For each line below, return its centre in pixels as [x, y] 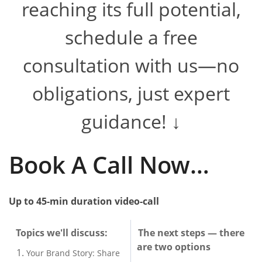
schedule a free [131, 37]
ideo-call [139, 201]
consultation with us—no [131, 65]
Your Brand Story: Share [73, 253]
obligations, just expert [131, 93]
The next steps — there [191, 232]
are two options [174, 247]
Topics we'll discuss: [61, 232]
